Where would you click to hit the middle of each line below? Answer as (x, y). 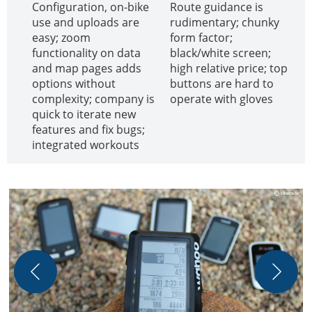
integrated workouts (86, 145)
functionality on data (86, 53)
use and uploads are (86, 22)
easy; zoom (61, 37)
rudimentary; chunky (225, 22)
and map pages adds (87, 68)
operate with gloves (221, 99)
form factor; (201, 37)
